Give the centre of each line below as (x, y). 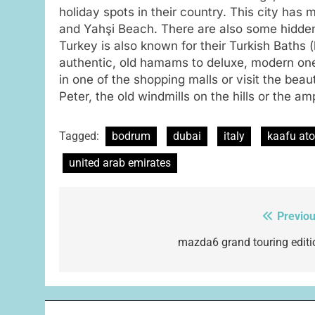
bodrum (131, 136)
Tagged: (81, 136)
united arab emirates (120, 162)
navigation (112, 245)
